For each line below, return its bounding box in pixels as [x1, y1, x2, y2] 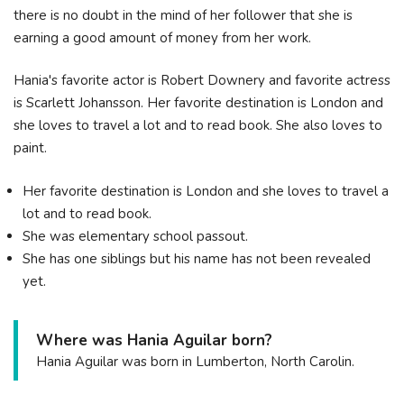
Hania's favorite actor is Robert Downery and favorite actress [14, 71, 390, 89]
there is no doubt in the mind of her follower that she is [14, 5, 353, 24]
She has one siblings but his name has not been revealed [23, 249, 371, 268]
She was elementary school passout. [23, 226, 248, 245]
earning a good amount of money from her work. [14, 28, 311, 47]
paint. [14, 139, 47, 157]
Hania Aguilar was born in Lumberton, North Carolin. [36, 352, 354, 371]
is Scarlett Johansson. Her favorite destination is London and [14, 94, 383, 112]
